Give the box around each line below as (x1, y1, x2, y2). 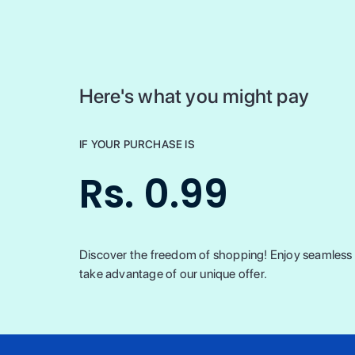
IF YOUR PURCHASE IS (79, 138, 195, 151)
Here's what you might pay (79, 84, 309, 108)
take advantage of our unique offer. (79, 266, 267, 281)
